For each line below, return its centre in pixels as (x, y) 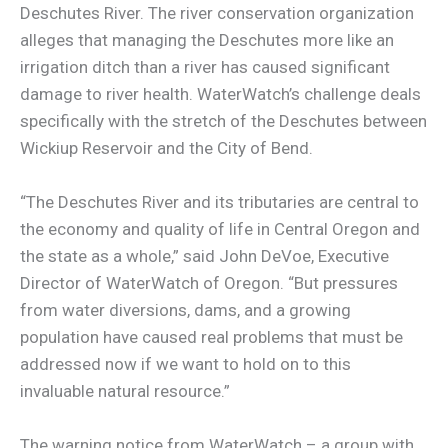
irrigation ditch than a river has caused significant (205, 66)
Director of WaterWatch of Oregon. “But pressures (209, 282)
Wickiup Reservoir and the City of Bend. (166, 147)
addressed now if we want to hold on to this (185, 363)
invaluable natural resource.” (125, 390)
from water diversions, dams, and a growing (185, 309)
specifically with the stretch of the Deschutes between (223, 120)
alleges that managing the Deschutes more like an (207, 39)
